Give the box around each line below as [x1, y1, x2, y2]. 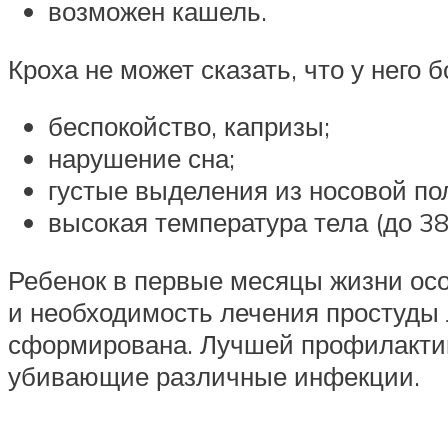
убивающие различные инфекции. [8, 359, 420, 392]
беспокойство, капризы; [48, 110, 330, 143]
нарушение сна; [48, 142, 235, 175]
